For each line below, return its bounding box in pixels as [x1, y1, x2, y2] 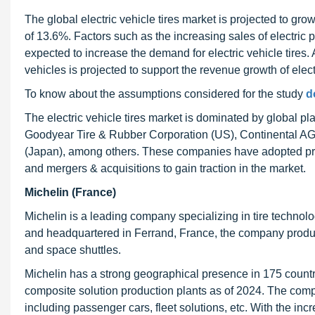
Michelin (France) [25, 186, 116, 198]
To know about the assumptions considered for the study [25, 88, 306, 100]
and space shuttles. [25, 244, 121, 256]
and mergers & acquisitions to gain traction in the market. [25, 162, 306, 174]
